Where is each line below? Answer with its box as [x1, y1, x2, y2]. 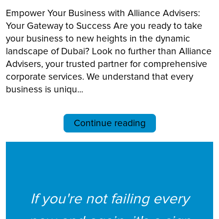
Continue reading [73, 117, 146, 130]
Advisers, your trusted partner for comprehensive [6, 58, 207, 70]
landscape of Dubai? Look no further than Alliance [6, 45, 212, 58]
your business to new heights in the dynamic [6, 33, 190, 45]
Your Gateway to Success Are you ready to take [6, 20, 202, 32]
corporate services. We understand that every [6, 71, 193, 83]
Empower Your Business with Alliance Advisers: [6, 7, 200, 20]
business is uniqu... [6, 84, 83, 96]
